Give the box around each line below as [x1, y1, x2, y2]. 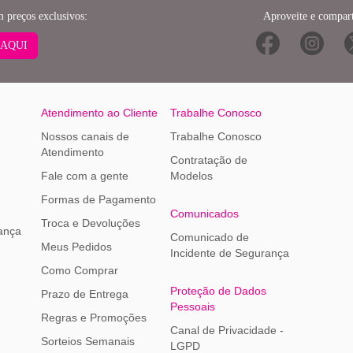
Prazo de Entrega [40, 287, 128, 300]
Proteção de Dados [170, 284, 267, 297]
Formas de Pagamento [40, 192, 156, 206]
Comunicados [170, 206, 240, 220]
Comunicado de [170, 230, 250, 243]
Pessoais [170, 299, 216, 313]
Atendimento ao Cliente [40, 106, 158, 119]
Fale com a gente [40, 169, 128, 182]
